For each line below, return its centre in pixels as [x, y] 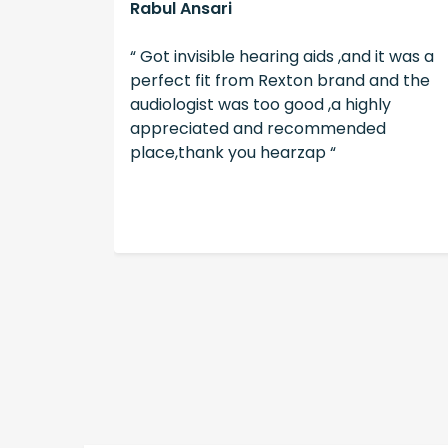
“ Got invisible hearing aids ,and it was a [282, 57]
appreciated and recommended [258, 129]
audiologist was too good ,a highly [261, 105]
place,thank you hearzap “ [233, 153]
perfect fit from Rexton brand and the [280, 81]
